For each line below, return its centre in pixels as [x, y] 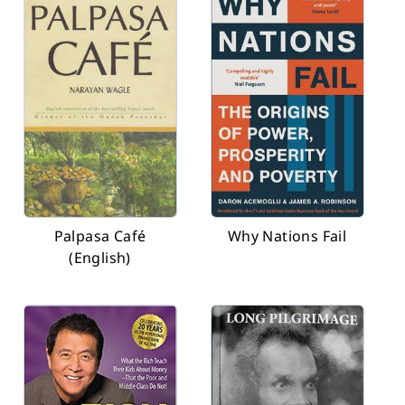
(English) [100, 258]
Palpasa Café [100, 236]
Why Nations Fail [287, 236]
